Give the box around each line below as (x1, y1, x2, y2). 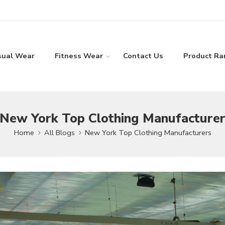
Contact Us (123, 51, 163, 61)
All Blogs (44, 127, 75, 138)
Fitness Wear (54, 51, 103, 61)
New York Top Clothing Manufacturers (84, 127, 211, 138)
